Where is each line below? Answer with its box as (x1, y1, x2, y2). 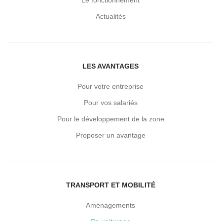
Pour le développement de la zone (57, 115, 164, 123)
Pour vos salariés (83, 99, 138, 107)
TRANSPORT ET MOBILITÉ (66, 181, 155, 189)
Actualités (95, 12, 126, 21)
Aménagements (86, 201, 135, 210)
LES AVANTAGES (82, 62, 139, 71)
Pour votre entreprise (77, 82, 144, 91)
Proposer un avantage (75, 131, 146, 140)
